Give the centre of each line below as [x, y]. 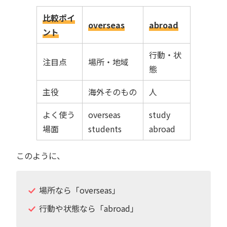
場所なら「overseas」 [79, 190]
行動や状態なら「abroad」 [88, 208]
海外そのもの [113, 91]
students [105, 128]
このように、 [41, 155]
